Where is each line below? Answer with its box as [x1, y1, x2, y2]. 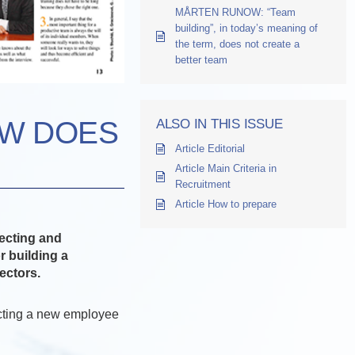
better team [175, 54, 227, 66]
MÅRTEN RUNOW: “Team [175, 6, 296, 18]
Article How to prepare [175, 198, 277, 210]
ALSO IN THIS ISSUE [156, 116, 283, 132]
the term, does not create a [175, 38, 300, 50]
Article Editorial [175, 143, 245, 155]
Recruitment [175, 178, 231, 190]
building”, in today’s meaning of [175, 22, 318, 34]
